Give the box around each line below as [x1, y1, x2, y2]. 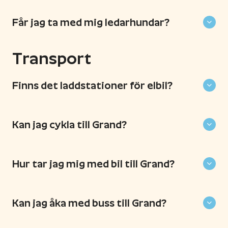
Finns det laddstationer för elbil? [12, 79, 173, 91]
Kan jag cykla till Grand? [12, 119, 127, 130]
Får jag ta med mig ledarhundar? [12, 16, 169, 28]
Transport [12, 49, 91, 68]
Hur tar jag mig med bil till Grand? [12, 158, 175, 169]
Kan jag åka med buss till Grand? [12, 197, 166, 209]
